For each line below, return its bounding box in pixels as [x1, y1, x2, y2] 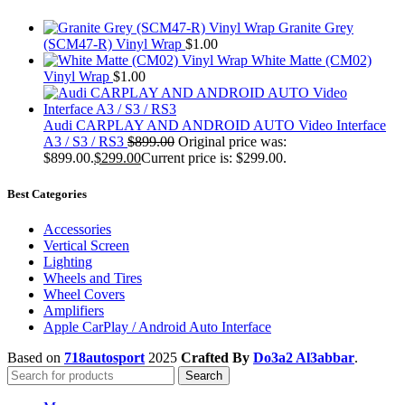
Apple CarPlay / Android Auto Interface [43, 318, 271, 334]
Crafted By [181, 349, 253, 365]
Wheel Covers [43, 286, 125, 302]
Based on [7, 349, 64, 365]
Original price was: [178, 134, 287, 150]
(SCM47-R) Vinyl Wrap [43, 36, 185, 52]
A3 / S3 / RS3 [43, 134, 127, 150]
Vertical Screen [43, 237, 129, 253]
